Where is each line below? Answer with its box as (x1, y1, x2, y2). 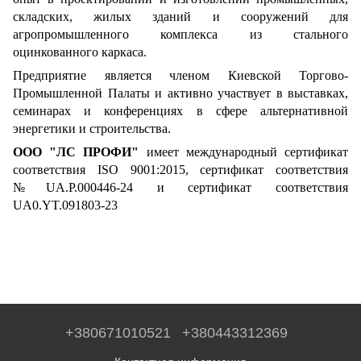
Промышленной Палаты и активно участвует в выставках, (13, 86, 348, 100)
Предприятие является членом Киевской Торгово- (13, 68, 348, 82)
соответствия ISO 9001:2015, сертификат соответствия (13, 163, 348, 176)
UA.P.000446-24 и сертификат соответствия (45, 180, 348, 194)
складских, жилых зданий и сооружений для (13, 10, 348, 23)
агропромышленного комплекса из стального (13, 27, 348, 41)
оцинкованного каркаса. (13, 45, 147, 59)
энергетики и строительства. (13, 122, 171, 135)
